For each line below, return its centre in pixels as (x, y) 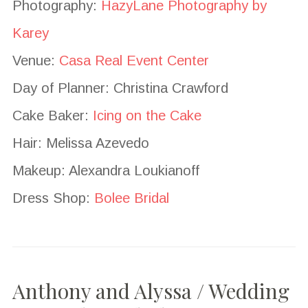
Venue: (35, 60)
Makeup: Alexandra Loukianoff (106, 170)
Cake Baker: (52, 115)
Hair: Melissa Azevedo (80, 143)
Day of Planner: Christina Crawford (120, 88)
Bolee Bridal (131, 198)
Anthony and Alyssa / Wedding (151, 290)
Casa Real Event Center (134, 60)
